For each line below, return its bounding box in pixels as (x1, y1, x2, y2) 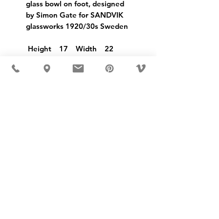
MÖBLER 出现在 (43, 148, 109, 157)
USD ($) (16, 88, 42, 97)
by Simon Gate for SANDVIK (26, 10, 123, 20)
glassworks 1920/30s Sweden (26, 22, 130, 31)
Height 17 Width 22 (26, 44, 113, 53)
